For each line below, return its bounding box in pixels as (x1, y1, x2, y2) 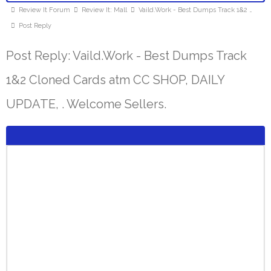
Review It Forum (19, 6, 70, 14)
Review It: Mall (82, 6, 127, 14)
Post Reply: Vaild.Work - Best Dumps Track (6, 48, 247, 63)
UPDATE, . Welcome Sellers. (6, 97, 166, 111)
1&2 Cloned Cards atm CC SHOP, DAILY (6, 73, 224, 87)
